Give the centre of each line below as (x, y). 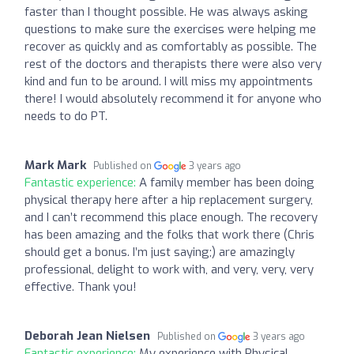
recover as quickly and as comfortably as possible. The (171, 46)
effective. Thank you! (81, 286)
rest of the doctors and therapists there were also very (173, 64)
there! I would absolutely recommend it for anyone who (173, 98)
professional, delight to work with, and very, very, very (169, 269)
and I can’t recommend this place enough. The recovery (171, 217)
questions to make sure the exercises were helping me (170, 29)
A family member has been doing (227, 182)
